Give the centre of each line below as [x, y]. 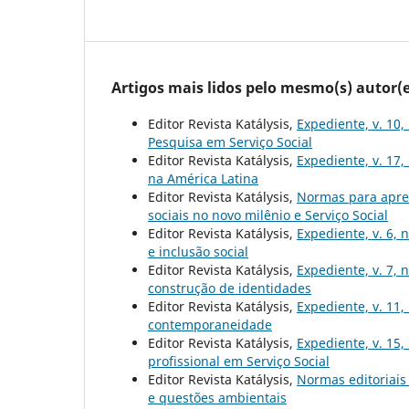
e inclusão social [198, 252]
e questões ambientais [217, 398]
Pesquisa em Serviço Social [230, 142]
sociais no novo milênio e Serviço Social [268, 215]
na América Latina [203, 179]
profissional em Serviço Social [239, 362]
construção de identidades [230, 288]
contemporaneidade [210, 325]
